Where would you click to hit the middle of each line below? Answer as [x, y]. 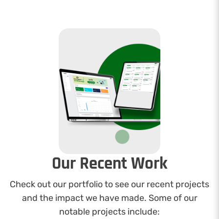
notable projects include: [109, 211]
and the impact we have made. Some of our [109, 198]
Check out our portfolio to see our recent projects [109, 184]
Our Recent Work [109, 163]
